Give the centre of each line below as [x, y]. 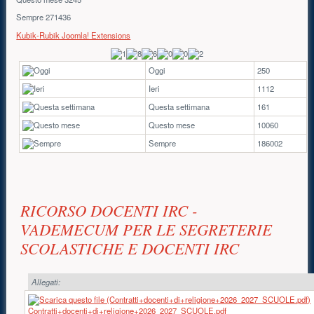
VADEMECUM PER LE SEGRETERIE [146, 229]
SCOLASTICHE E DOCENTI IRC [130, 248]
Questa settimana [179, 107]
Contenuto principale [93, 195]
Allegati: [46, 281]
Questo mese [172, 125]
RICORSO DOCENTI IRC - [109, 210]
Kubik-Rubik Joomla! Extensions [74, 35]
